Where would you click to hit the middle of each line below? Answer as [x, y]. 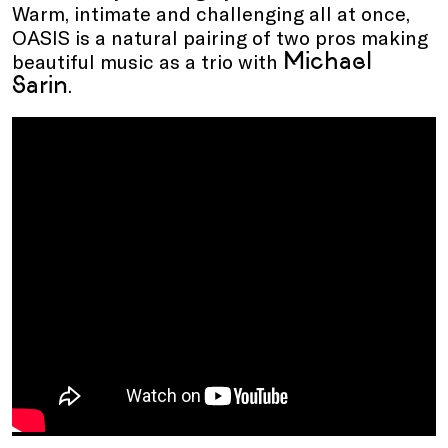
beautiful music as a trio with [147, 61]
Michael [327, 61]
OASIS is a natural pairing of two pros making [220, 37]
